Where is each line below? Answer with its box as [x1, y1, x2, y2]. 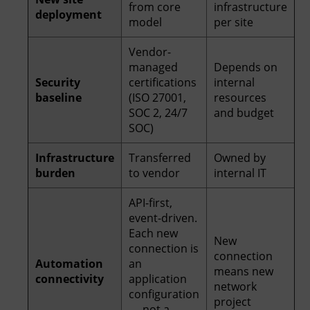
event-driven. [129, 210, 197, 226]
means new [214, 263, 273, 279]
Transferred [129, 149, 191, 165]
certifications [129, 74, 197, 90]
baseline [35, 89, 82, 105]
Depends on [214, 59, 277, 75]
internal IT [214, 165, 266, 181]
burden [35, 165, 75, 181]
